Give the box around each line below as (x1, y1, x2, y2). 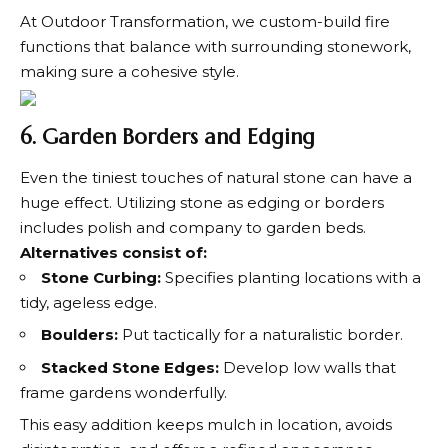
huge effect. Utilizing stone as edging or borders (20, 192, 384, 212)
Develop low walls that (223, 357, 396, 377)
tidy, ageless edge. (20, 292, 157, 312)
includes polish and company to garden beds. (20, 217, 366, 237)
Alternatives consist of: (20, 242, 207, 262)
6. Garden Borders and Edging (20, 124, 315, 150)
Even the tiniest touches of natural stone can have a (20, 167, 412, 187)
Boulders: (41, 325, 122, 344)
